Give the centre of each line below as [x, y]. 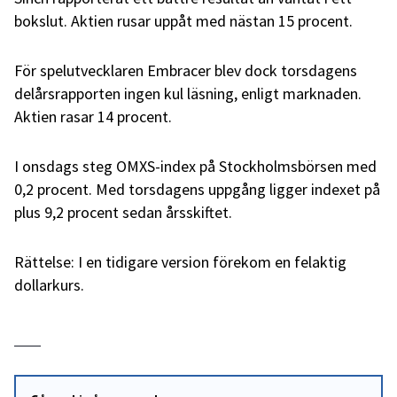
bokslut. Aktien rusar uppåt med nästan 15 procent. [183, 21]
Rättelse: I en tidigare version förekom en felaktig [180, 262]
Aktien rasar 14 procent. [93, 117]
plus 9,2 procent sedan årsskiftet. [123, 212]
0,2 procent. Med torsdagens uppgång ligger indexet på [197, 189]
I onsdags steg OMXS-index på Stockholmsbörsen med [195, 166]
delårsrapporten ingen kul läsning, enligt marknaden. [188, 93]
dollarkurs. [49, 285]
